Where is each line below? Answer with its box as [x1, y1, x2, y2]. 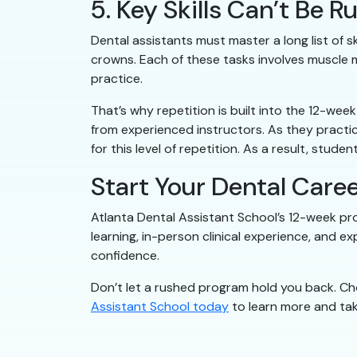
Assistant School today [91, 298, 229, 316]
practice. [91, 70, 143, 88]
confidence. [91, 247, 159, 265]
